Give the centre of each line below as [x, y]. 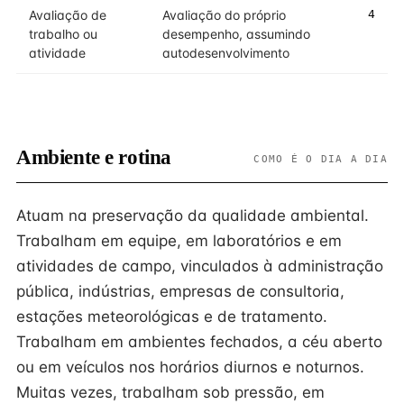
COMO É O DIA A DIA [321, 159]
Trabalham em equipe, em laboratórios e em [179, 241]
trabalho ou [63, 34]
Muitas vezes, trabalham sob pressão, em [170, 392]
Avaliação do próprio [224, 15]
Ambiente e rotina [94, 157]
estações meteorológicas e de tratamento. [172, 317]
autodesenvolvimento [226, 53]
